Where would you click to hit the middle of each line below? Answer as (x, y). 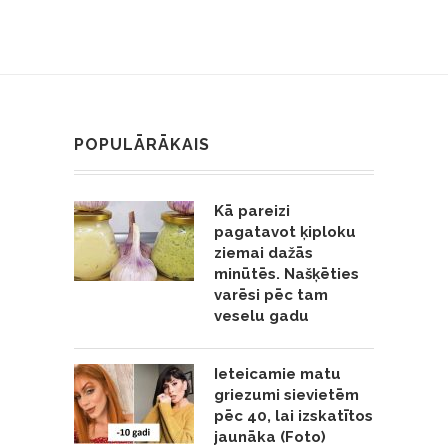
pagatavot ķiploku (285, 231)
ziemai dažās (263, 252)
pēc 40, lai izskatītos (293, 415)
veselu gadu (261, 315)
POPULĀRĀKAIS (142, 144)
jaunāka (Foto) (270, 436)
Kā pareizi (252, 210)
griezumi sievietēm (286, 394)
